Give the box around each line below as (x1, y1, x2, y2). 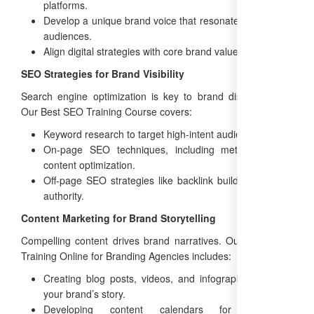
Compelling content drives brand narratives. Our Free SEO (21, 233, 293, 247)
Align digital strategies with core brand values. (43, 43, 246, 58)
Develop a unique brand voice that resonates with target (43, 13, 293, 27)
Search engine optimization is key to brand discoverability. (21, 88, 293, 103)
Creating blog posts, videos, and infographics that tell (43, 271, 293, 285)
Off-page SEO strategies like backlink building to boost (43, 172, 293, 187)
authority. (43, 188, 84, 203)
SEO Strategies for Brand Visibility (21, 66, 184, 81)
